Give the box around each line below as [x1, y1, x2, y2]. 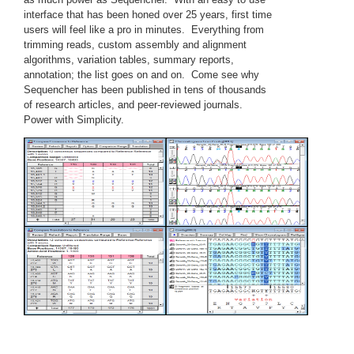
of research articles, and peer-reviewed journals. [24, 98, 246, 111]
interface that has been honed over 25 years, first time [24, 8, 272, 21]
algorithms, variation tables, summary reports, [24, 53, 234, 66]
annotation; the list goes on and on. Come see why [24, 68, 259, 81]
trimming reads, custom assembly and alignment [24, 38, 247, 51]
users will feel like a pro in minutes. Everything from [24, 23, 264, 36]
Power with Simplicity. [24, 113, 124, 126]
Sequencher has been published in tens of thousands [24, 83, 266, 96]
